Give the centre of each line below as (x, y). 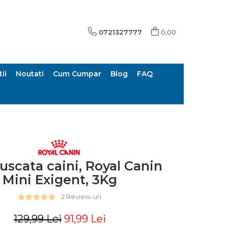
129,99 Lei (37, 219)
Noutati (30, 74)
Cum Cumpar (77, 74)
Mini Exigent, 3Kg (60, 179)
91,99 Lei (85, 219)
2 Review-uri (81, 196)
